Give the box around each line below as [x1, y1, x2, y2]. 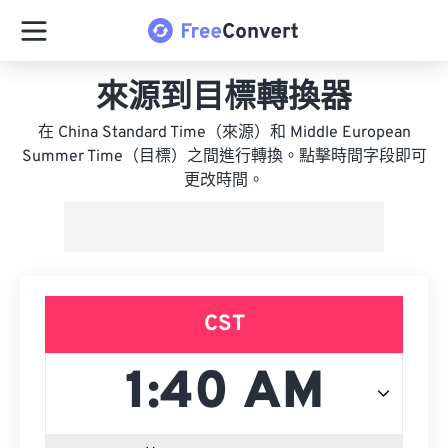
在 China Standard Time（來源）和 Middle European [37, 123, 411, 143]
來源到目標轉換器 [96, 79, 352, 119]
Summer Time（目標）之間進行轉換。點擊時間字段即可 [21, 147, 427, 167]
